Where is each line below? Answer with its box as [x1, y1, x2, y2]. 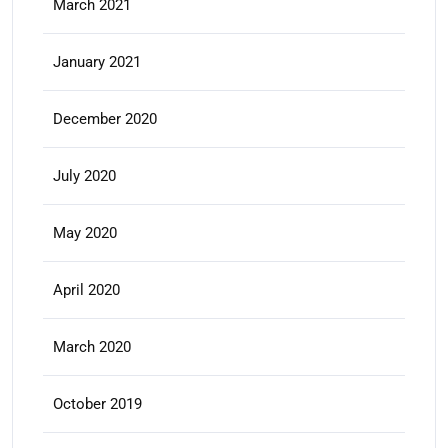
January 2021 [53, 53, 141, 71]
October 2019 [53, 395, 142, 413]
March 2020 [53, 338, 131, 356]
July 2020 [53, 167, 116, 185]
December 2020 [53, 110, 157, 128]
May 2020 [53, 224, 117, 242]
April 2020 [53, 281, 120, 299]
